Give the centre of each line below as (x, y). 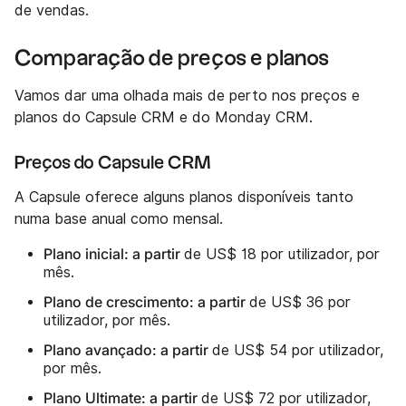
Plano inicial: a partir (114, 254)
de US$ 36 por (300, 303)
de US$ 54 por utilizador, (298, 351)
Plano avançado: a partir (128, 350)
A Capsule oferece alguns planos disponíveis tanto (184, 198)
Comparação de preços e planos (172, 59)
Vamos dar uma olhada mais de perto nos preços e (187, 96)
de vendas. (52, 11)
